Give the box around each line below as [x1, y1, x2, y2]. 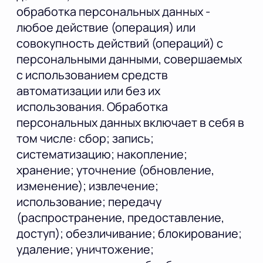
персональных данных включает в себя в [16, 114, 244, 131]
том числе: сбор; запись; [16, 130, 154, 147]
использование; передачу [16, 194, 161, 210]
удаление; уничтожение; [16, 241, 154, 258]
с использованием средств [16, 67, 168, 83]
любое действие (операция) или [16, 19, 195, 36]
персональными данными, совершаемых [16, 51, 242, 68]
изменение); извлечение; [16, 178, 159, 194]
